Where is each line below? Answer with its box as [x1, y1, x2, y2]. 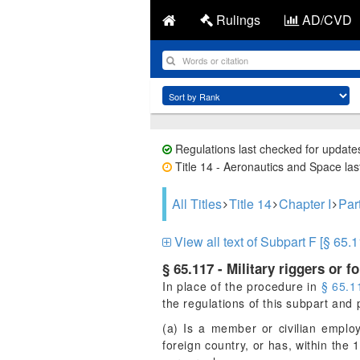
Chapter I [279, 194, 331, 213]
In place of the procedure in [162, 278, 321, 294]
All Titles [172, 194, 222, 213]
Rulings [213, 10, 260, 29]
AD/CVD [299, 10, 352, 29]
